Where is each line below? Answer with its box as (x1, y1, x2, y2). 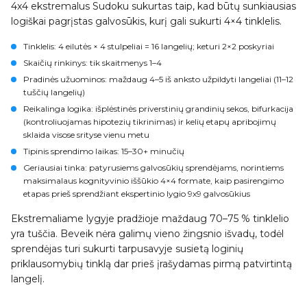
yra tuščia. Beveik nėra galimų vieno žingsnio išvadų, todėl (11, 228, 284, 240)
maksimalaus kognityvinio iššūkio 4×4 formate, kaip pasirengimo (23, 175, 284, 186)
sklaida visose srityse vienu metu (23, 130, 149, 140)
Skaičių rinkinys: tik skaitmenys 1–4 (23, 58, 162, 68)
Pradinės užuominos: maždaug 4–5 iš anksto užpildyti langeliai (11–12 (23, 74, 293, 84)
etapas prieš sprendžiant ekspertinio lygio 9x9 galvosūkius (23, 188, 250, 199)
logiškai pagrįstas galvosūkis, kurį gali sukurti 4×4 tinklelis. (11, 15, 282, 27)
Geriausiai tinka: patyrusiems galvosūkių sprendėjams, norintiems (23, 162, 284, 173)
